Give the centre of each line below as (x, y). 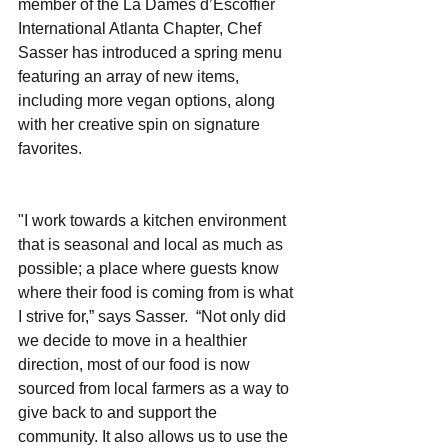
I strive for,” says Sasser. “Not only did (154, 316)
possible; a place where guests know (150, 268)
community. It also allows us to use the (155, 436)
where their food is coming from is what (157, 292)
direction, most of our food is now (136, 364)
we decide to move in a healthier (134, 340)
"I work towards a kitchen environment (154, 220)
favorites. (52, 148)
